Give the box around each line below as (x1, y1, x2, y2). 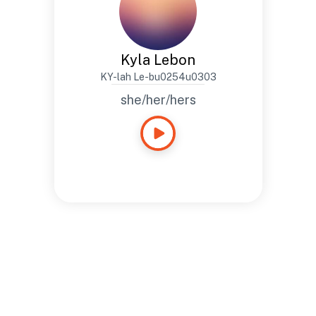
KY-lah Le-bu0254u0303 (99, 71, 217, 83)
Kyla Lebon (121, 51, 195, 68)
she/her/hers (120, 92, 196, 107)
